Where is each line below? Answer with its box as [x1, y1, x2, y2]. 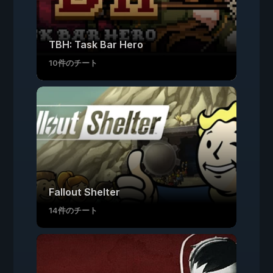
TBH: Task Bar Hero [49, 38, 143, 51]
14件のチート [49, 205, 97, 215]
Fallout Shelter [49, 186, 120, 198]
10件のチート [49, 58, 97, 68]
